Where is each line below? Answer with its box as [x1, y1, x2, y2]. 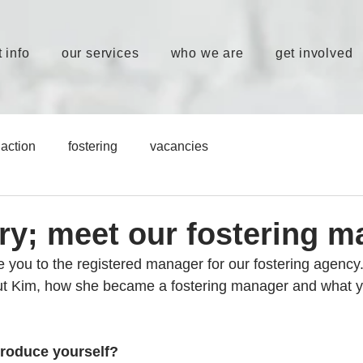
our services [61, 46, 139, 60]
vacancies [150, 139, 208, 153]
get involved [275, 46, 353, 60]
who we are [170, 46, 244, 60]
